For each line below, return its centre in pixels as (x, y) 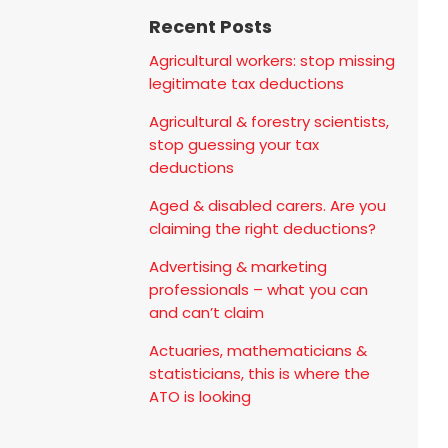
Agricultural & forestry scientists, (269, 121)
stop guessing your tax (234, 144)
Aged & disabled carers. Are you (268, 205)
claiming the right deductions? (263, 228)
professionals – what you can (259, 289)
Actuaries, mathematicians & (258, 350)
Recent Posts (211, 26)
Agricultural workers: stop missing (272, 60)
